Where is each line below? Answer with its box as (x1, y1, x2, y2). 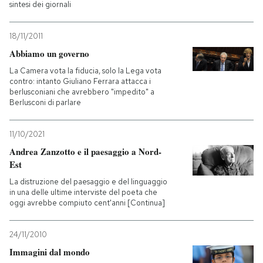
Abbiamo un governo (9, 47, 89, 60)
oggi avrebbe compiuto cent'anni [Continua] (9, 198, 165, 208)
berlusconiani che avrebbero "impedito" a (9, 87, 154, 97)
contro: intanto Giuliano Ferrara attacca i (9, 76, 151, 86)
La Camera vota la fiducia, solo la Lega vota (9, 66, 161, 76)
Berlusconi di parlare (9, 97, 81, 107)
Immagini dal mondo (9, 245, 90, 258)
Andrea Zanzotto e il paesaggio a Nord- (9, 145, 161, 158)
